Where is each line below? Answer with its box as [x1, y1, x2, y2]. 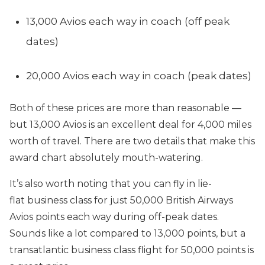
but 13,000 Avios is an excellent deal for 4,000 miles [9, 119, 251, 130]
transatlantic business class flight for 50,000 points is [9, 244, 254, 256]
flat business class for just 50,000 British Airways [9, 195, 233, 206]
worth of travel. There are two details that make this [9, 135, 255, 147]
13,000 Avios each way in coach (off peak [26, 15, 230, 27]
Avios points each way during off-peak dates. [9, 211, 219, 222]
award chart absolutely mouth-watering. [9, 152, 203, 163]
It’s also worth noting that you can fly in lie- [9, 178, 212, 189]
